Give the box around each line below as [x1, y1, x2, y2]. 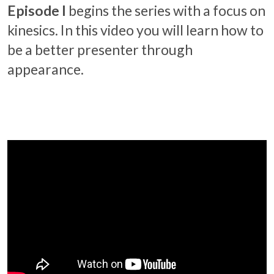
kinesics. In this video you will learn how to [7, 21, 264, 39]
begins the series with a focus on [68, 1, 265, 19]
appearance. [7, 60, 84, 78]
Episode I [7, 1, 66, 19]
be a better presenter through [7, 40, 193, 58]
